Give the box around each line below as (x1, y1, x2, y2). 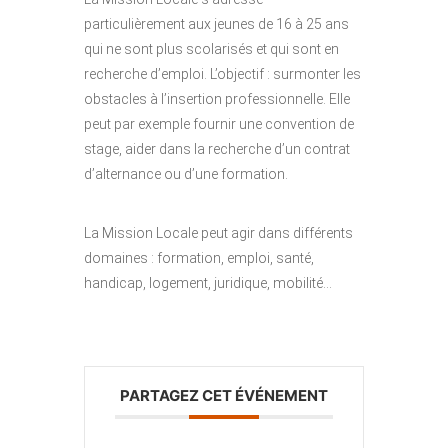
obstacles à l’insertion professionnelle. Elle (84, 91, 350, 108)
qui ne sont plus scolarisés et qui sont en (84, 41, 339, 58)
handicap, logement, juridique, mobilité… (84, 275, 332, 292)
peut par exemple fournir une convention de (84, 116, 354, 133)
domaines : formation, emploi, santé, (84, 250, 314, 267)
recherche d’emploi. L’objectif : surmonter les (84, 66, 361, 83)
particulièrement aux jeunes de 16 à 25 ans (84, 16, 349, 33)
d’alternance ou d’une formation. (84, 166, 288, 183)
